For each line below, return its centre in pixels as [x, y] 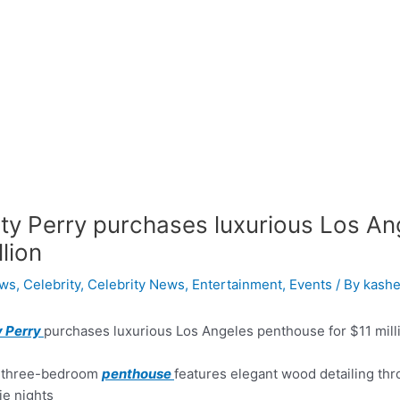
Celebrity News [136, 284]
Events [311, 284]
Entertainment [237, 284]
